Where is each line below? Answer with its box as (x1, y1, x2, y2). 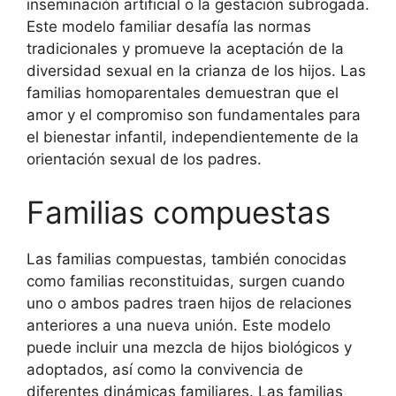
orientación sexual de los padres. (27, 150, 262, 168)
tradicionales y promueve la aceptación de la (27, 40, 344, 57)
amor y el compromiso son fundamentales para (27, 106, 361, 124)
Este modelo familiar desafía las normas (27, 18, 311, 35)
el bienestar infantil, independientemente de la (27, 128, 359, 146)
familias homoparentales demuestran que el (27, 84, 339, 102)
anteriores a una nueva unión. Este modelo (27, 316, 331, 334)
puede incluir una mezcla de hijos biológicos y (27, 338, 352, 356)
